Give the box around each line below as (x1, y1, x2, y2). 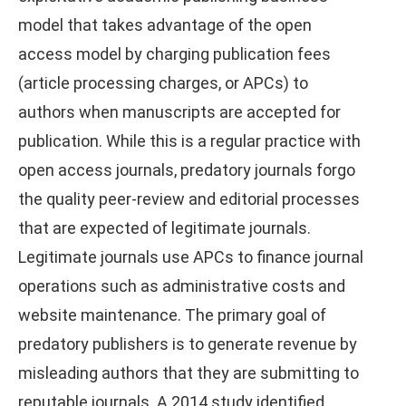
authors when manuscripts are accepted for (18, 101, 341, 121)
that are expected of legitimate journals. (18, 217, 311, 237)
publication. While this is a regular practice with (18, 130, 361, 150)
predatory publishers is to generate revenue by (18, 333, 357, 353)
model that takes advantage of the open (18, 14, 312, 34)
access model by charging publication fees (18, 43, 331, 63)
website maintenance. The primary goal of (18, 304, 326, 324)
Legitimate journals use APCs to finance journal (18, 246, 363, 266)
